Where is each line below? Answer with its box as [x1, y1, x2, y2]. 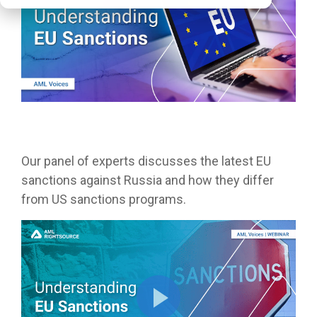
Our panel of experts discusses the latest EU [21, 153, 271, 168]
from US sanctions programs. [21, 191, 186, 207]
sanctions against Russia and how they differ [21, 172, 274, 188]
